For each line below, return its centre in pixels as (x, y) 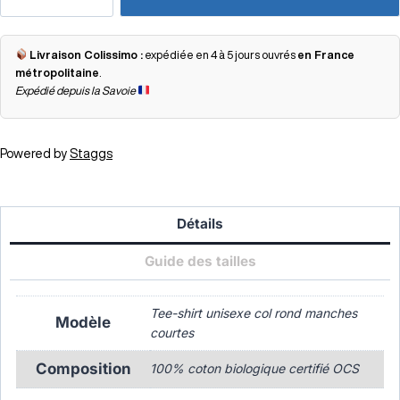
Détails (200, 224)
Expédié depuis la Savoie (76, 90)
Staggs (91, 153)
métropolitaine (57, 72)
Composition (83, 369)
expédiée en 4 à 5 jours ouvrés (221, 54)
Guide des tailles (200, 262)
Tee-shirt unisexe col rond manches (254, 313)
